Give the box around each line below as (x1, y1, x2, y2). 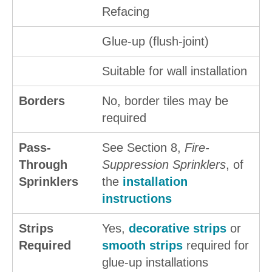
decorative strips (129, 222, 226, 236)
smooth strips (102, 239, 183, 253)
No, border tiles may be (102, 94, 228, 108)
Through (19, 158, 67, 172)
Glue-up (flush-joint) (102, 35, 209, 49)
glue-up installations (102, 256, 208, 270)
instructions (102, 192, 172, 206)
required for (183, 239, 249, 253)
